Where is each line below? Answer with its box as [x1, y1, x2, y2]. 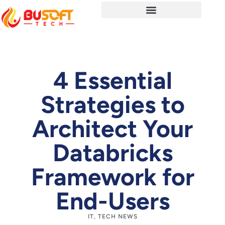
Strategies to [40, 90, 185, 119]
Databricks [52, 138, 173, 167]
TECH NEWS [97, 213, 138, 220]
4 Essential [53, 66, 172, 95]
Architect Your [32, 114, 193, 143]
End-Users [55, 186, 170, 215]
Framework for [31, 162, 194, 191]
